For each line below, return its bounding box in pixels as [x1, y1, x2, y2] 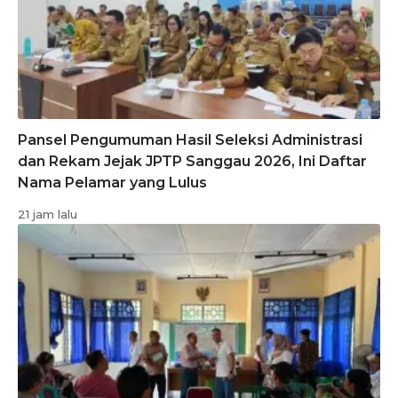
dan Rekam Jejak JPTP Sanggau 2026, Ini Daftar [18, 153, 367, 171]
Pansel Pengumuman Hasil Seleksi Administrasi [18, 131, 362, 149]
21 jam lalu [18, 207, 77, 222]
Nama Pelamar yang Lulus [18, 174, 207, 192]
